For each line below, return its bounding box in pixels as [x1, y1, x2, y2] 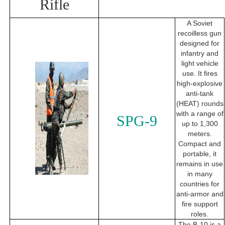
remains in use [176, 160, 223, 168]
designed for [180, 39, 219, 48]
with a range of [176, 109, 223, 118]
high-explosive [177, 79, 222, 88]
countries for [180, 180, 219, 188]
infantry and [181, 49, 218, 58]
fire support [181, 200, 218, 208]
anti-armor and [176, 190, 223, 198]
